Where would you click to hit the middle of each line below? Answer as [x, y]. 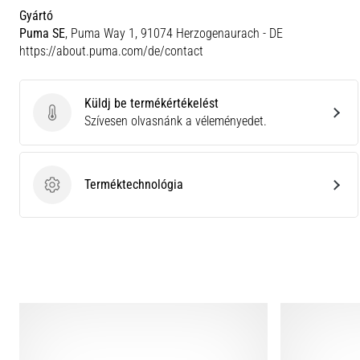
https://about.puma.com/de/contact [111, 51]
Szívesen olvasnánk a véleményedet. [176, 121]
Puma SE [42, 33]
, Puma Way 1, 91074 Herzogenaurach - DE [174, 33]
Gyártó [36, 16]
